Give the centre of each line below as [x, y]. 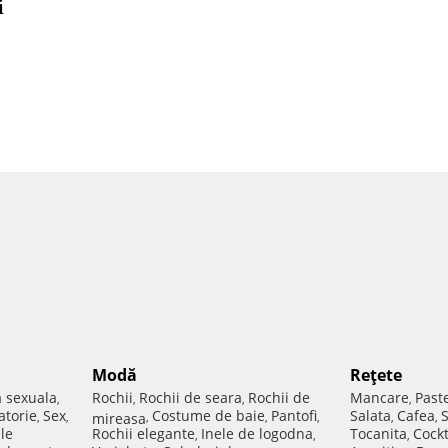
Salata [370, 416]
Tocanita [378, 434]
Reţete [376, 375]
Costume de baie [208, 416]
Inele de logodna [257, 434]
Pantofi [294, 416]
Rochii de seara [190, 398]
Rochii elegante [143, 434]
